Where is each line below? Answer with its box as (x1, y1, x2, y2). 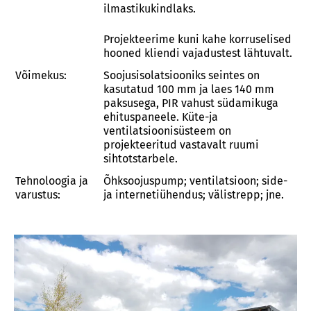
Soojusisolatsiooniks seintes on (103, 69, 260, 82)
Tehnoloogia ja (15, 174, 88, 187)
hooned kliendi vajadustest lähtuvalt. (103, 47, 292, 60)
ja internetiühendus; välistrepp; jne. (103, 188, 284, 201)
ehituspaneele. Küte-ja (103, 110, 218, 124)
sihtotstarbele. (103, 152, 178, 165)
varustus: (15, 188, 60, 201)
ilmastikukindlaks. (103, 2, 196, 15)
